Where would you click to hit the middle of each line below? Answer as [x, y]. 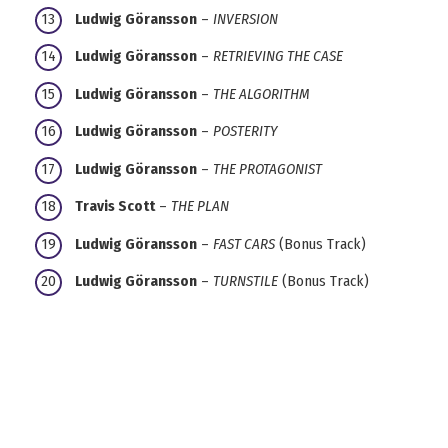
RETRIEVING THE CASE [278, 56]
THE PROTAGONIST [267, 168]
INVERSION [245, 18]
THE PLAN [200, 206]
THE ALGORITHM [261, 93]
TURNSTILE [245, 281]
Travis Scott [115, 206]
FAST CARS [244, 243]
